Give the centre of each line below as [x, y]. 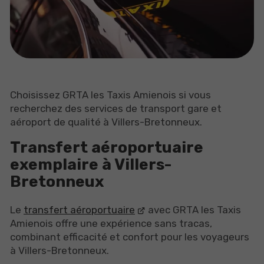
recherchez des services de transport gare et [116, 108]
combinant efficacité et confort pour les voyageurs [130, 237]
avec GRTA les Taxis [194, 209]
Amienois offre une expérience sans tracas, [111, 223]
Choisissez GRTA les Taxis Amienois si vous [110, 95]
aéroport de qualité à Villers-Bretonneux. [106, 122]
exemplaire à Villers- [91, 164]
